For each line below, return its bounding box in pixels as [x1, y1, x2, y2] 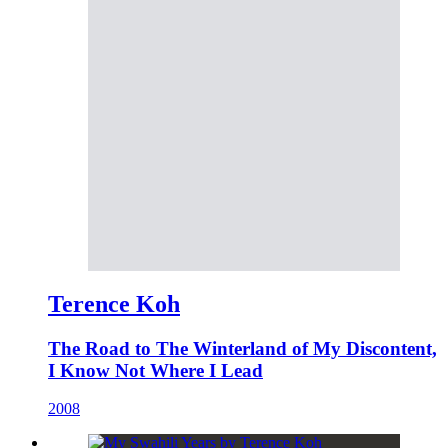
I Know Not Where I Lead [48, 359, 263, 381]
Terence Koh [48, 290, 180, 317]
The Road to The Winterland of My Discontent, [48, 337, 437, 359]
